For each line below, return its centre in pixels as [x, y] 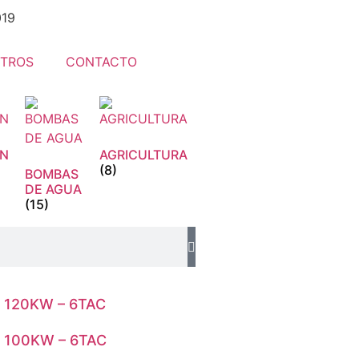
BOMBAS [52, 174]
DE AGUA [53, 189]
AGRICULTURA [143, 155]
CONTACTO [102, 62]
